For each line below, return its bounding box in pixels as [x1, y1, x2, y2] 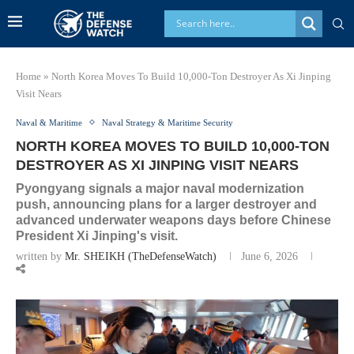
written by [16, 250, 65, 262]
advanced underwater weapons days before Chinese [16, 213, 331, 227]
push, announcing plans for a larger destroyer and [16, 197, 317, 211]
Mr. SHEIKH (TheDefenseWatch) [65, 250, 217, 262]
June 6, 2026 [241, 250, 298, 262]
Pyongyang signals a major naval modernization [16, 181, 304, 195]
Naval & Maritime [16, 117, 82, 127]
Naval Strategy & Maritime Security [102, 117, 233, 127]
